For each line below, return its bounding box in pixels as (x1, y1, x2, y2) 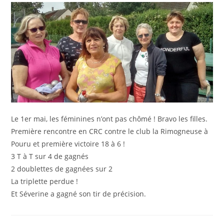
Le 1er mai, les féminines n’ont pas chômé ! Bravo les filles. (11, 114, 208, 124)
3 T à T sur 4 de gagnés (11, 151, 89, 161)
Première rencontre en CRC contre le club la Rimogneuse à (11, 126, 208, 136)
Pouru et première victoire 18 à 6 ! (11, 139, 125, 149)
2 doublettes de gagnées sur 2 (11, 164, 113, 174)
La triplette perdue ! (11, 176, 78, 186)
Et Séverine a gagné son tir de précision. (11, 189, 146, 199)
